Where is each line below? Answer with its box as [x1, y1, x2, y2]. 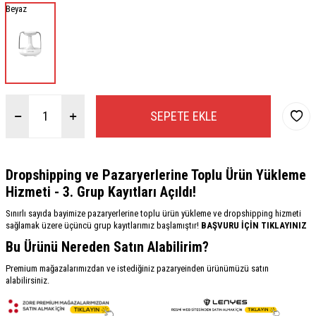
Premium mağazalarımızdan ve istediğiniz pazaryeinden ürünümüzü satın [6, 262, 269, 274]
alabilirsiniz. [6, 274, 49, 286]
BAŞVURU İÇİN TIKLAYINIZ [199, 219, 307, 231]
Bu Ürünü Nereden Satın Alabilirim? [6, 238, 209, 255]
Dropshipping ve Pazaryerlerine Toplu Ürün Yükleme [6, 166, 306, 183]
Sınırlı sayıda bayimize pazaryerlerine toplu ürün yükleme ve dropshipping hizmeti [6, 207, 301, 219]
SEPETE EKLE [150, 109, 217, 123]
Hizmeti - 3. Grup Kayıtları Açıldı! [6, 183, 196, 200]
